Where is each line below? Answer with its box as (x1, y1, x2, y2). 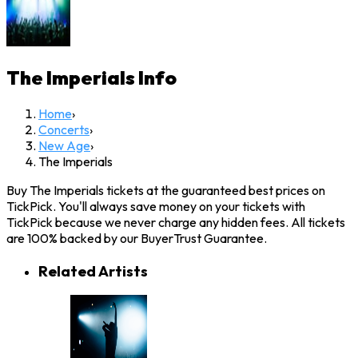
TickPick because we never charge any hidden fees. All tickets (6, 214, 345, 231)
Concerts (38, 121, 89, 138)
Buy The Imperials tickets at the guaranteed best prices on (6, 182, 325, 199)
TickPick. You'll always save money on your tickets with (6, 198, 305, 215)
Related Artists (38, 261, 148, 280)
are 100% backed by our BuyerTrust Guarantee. (6, 230, 267, 247)
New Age (38, 137, 90, 154)
